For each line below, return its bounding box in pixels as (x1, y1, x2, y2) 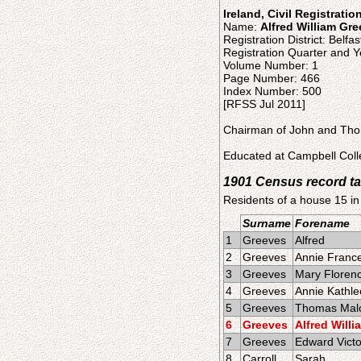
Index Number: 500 (223, 85, 322, 98)
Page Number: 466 (223, 72, 320, 85)
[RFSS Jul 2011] (223, 98, 305, 110)
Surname (243, 217, 291, 230)
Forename (295, 217, 350, 230)
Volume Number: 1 (223, 59, 318, 72)
